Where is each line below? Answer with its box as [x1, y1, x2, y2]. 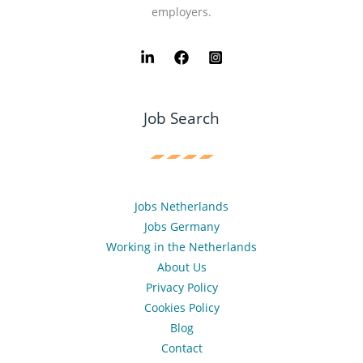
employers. [152, 3, 211, 19]
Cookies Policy [143, 300, 220, 316]
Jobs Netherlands [135, 199, 228, 215]
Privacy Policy [145, 280, 218, 296]
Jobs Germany [143, 219, 220, 235]
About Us [156, 259, 207, 275]
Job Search [143, 107, 220, 129]
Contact [160, 340, 203, 357]
